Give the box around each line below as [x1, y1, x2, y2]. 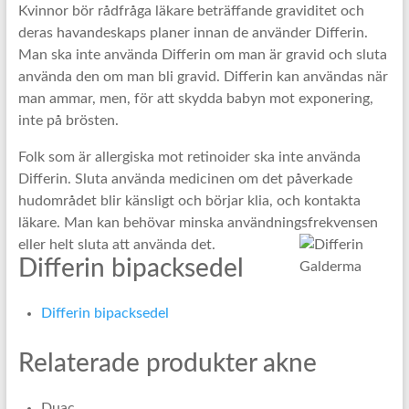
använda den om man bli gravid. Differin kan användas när [17, 69, 388, 85]
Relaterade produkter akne [17, 351, 317, 377]
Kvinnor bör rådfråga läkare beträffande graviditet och [17, 4, 364, 19]
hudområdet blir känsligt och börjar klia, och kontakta [17, 194, 361, 209]
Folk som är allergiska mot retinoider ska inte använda [17, 150, 361, 165]
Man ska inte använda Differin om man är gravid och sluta [17, 47, 387, 63]
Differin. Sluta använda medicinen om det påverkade [17, 172, 352, 187]
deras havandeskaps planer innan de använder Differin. [17, 26, 368, 41]
